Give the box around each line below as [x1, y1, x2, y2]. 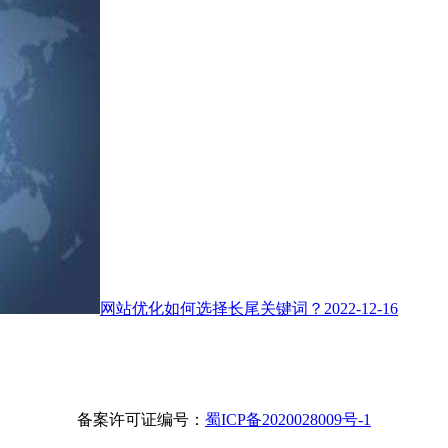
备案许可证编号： [77, 411, 205, 429]
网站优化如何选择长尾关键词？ [100, 300, 324, 318]
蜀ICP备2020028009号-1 [205, 411, 371, 429]
